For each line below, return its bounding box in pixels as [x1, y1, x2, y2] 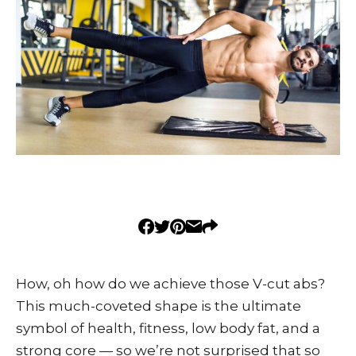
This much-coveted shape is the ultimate [16, 297, 301, 314]
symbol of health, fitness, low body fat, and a [16, 319, 320, 336]
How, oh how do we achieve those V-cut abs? [16, 275, 325, 292]
